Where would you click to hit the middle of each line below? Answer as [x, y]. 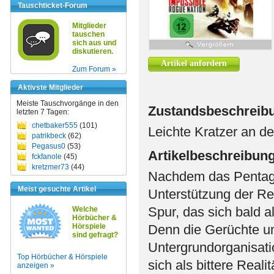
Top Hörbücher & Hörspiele [62, 257]
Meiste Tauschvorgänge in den [68, 103]
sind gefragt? [95, 235]
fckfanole [47, 157]
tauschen [88, 34]
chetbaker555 [55, 125]
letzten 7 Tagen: [43, 112]
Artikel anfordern [194, 63]
